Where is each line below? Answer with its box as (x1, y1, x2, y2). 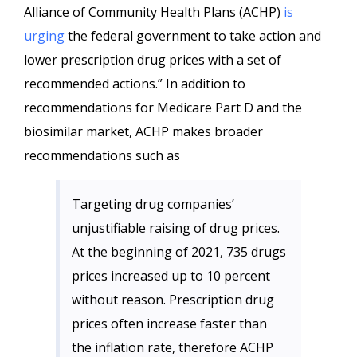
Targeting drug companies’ (72, 195, 234, 213)
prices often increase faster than (72, 315, 267, 332)
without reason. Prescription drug (72, 291, 274, 308)
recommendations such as (24, 147, 180, 164)
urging (24, 27, 65, 45)
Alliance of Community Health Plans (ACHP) (24, 3, 284, 21)
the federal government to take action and (65, 27, 321, 45)
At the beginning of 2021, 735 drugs (72, 243, 286, 261)
